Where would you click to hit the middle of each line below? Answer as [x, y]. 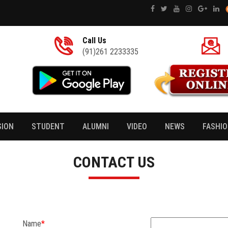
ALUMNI [96, 127]
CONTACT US [114, 162]
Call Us [95, 40]
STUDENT [48, 127]
